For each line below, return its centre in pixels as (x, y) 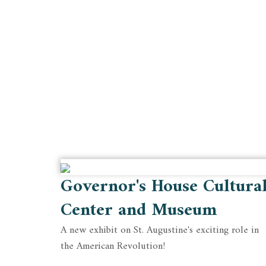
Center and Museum (139, 211)
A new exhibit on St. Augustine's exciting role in (160, 231)
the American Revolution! (113, 247)
